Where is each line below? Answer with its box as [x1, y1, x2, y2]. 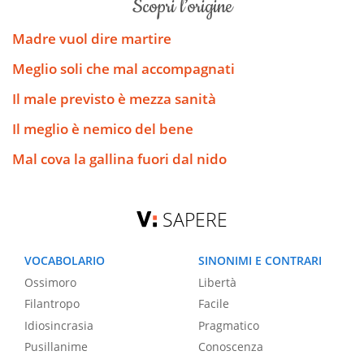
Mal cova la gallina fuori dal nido [12, 149, 227, 169]
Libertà [198, 274, 236, 290]
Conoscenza [198, 339, 263, 355]
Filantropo [24, 296, 80, 312]
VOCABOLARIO [24, 253, 105, 269]
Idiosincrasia [24, 317, 93, 333]
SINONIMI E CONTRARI [198, 253, 322, 269]
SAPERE [162, 206, 228, 233]
